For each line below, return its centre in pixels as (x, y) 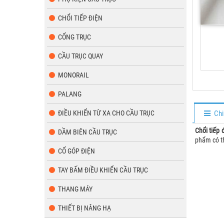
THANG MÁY (75, 189)
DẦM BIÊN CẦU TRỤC (87, 132)
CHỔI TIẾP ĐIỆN (80, 18)
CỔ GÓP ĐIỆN (76, 151)
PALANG (70, 94)
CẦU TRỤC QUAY (80, 56)
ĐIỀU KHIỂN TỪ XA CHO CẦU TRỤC (106, 113)
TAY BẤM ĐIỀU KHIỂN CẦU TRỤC (103, 170)
